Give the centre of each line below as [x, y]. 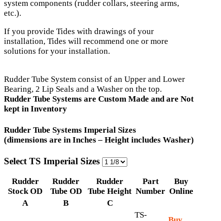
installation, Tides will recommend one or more [86, 41]
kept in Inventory [36, 109]
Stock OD [25, 191]
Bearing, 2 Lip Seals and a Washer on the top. [83, 89]
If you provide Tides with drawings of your [79, 32]
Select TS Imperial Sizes [53, 161]
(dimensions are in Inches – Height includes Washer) [99, 140]
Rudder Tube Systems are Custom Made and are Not [99, 99]
